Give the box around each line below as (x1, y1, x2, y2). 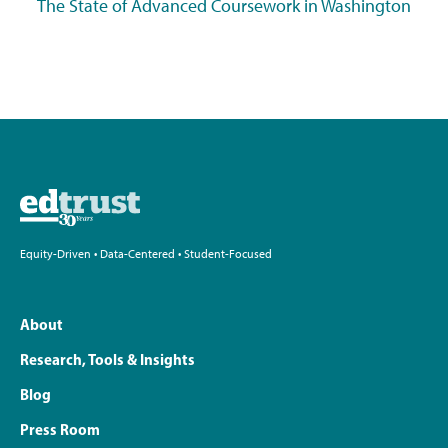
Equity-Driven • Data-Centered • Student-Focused (20, 247, 272, 262)
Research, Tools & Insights (20, 350, 195, 370)
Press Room (20, 420, 100, 440)
